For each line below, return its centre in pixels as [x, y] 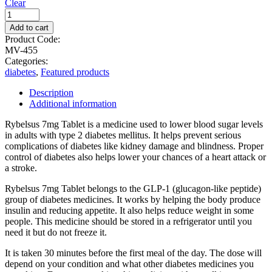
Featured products [75, 72]
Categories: [26, 61]
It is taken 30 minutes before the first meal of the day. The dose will [133, 253]
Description [51, 92]
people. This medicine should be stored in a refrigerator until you [128, 221]
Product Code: [32, 39]
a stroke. [21, 168]
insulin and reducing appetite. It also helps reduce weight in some [129, 210]
